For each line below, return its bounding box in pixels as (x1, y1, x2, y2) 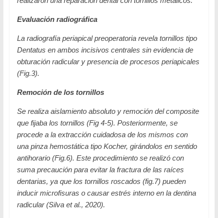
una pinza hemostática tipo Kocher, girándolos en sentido (17, 142, 197, 150)
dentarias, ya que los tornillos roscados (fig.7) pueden (17, 177, 186, 185)
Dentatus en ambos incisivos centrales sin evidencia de (17, 45, 193, 54)
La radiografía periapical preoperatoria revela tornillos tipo (17, 34, 197, 42)
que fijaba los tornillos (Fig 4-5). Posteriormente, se (17, 118, 178, 127)
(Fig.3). (17, 69, 39, 77)
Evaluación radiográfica (17, 15, 97, 23)
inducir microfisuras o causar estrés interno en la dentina (17, 188, 196, 197)
